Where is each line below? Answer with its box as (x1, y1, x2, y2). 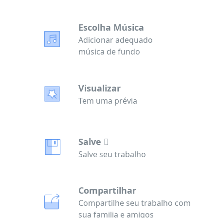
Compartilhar (78, 184, 136, 196)
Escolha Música (78, 21, 144, 33)
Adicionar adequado (78, 35, 153, 45)
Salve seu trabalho (78, 148, 146, 160)
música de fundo (78, 46, 140, 57)
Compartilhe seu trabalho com (78, 198, 191, 208)
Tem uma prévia (78, 95, 137, 106)
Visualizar (78, 82, 121, 94)
